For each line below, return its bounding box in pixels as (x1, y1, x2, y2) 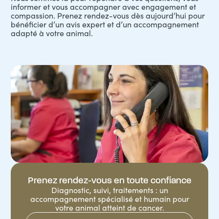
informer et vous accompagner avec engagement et (11, 1, 197, 12)
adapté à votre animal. (11, 28, 93, 38)
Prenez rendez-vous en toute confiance (27, 175, 192, 186)
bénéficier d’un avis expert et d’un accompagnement (11, 19, 199, 29)
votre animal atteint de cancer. (55, 202, 164, 213)
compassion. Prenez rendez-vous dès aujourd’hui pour (11, 10, 205, 21)
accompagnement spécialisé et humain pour (30, 194, 189, 204)
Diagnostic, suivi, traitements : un (51, 185, 168, 195)
